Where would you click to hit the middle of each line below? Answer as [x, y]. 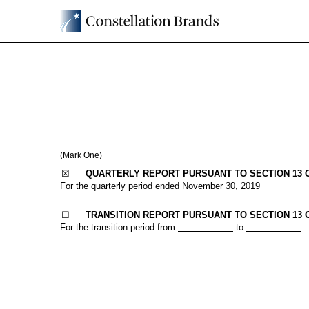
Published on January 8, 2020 [138, 112]
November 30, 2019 [221, 186]
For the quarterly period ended [121, 186]
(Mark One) [81, 155]
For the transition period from [119, 227]
